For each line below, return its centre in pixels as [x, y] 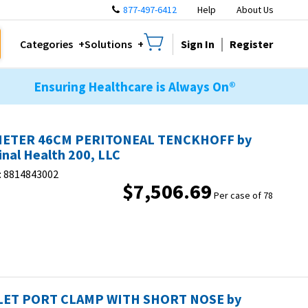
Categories [46, 44]
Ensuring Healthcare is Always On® [135, 87]
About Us [255, 10]
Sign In [198, 44]
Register [251, 44]
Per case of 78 [243, 195]
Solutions [108, 44]
